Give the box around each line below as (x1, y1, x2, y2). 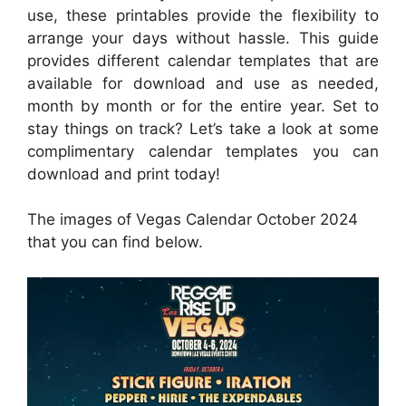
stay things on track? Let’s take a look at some (27, 119, 379, 138)
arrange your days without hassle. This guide (27, 28, 379, 47)
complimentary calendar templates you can (27, 141, 379, 160)
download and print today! (27, 164, 220, 183)
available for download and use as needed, (27, 73, 379, 92)
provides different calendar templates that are (27, 51, 379, 70)
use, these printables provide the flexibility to (27, 5, 379, 24)
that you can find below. (27, 233, 203, 251)
